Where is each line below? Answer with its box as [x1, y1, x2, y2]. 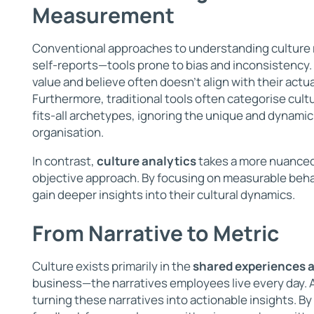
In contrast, [32, 153, 97, 170]
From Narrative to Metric [32, 219, 279, 248]
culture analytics [96, 153, 196, 170]
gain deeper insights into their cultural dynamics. [32, 186, 295, 203]
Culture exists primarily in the [32, 258, 193, 275]
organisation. [32, 123, 104, 140]
